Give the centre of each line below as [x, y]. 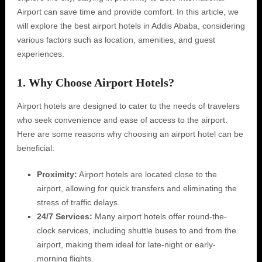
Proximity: [57, 174]
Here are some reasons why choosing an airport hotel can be [130, 134]
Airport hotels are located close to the [147, 174]
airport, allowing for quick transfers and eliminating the [137, 188]
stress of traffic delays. [78, 202]
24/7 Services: [64, 216]
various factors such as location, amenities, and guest [116, 40]
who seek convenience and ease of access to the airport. [122, 120]
